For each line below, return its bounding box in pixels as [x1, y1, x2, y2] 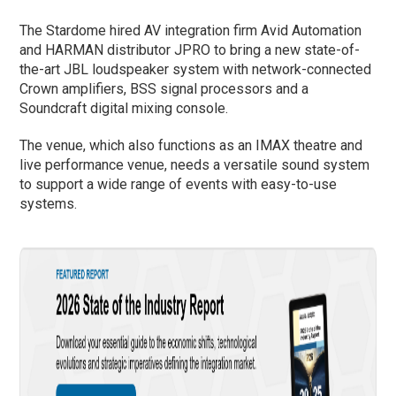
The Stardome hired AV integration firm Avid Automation [19, 21, 362, 39]
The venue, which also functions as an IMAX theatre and [19, 136, 363, 154]
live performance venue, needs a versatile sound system [19, 156, 370, 173]
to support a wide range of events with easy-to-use [19, 175, 338, 193]
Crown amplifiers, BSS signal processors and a [19, 80, 309, 97]
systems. [19, 194, 78, 212]
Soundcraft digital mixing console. [19, 99, 229, 117]
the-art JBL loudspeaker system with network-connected [19, 60, 372, 78]
